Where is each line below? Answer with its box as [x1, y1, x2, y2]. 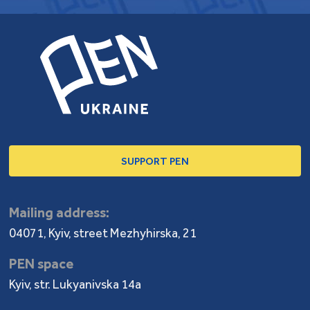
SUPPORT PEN [120, 154, 189, 167]
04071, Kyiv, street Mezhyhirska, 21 [9, 226, 197, 241]
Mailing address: [9, 204, 110, 221]
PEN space [9, 255, 74, 272]
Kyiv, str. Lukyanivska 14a [9, 277, 142, 292]
